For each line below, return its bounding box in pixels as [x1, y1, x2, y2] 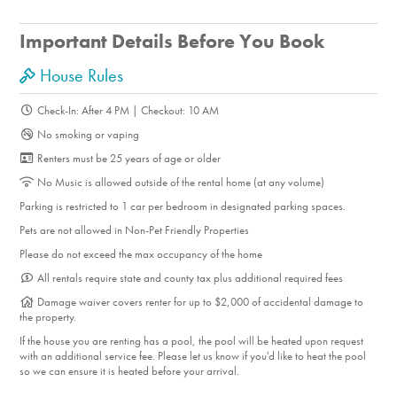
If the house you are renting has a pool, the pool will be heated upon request [19, 333, 364, 349]
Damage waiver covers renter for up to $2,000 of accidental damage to [34, 294, 363, 310]
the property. [19, 309, 77, 325]
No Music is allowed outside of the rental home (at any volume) [34, 175, 324, 191]
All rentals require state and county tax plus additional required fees [34, 270, 343, 286]
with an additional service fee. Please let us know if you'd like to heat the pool [19, 348, 367, 364]
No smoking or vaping [34, 127, 139, 143]
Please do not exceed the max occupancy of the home [19, 246, 263, 262]
